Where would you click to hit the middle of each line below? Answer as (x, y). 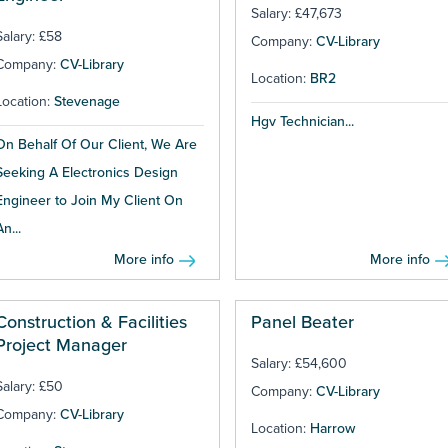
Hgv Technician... (302, 122)
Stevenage (87, 102)
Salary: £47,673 (296, 14)
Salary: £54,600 (298, 364)
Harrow (332, 429)
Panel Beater (302, 322)
